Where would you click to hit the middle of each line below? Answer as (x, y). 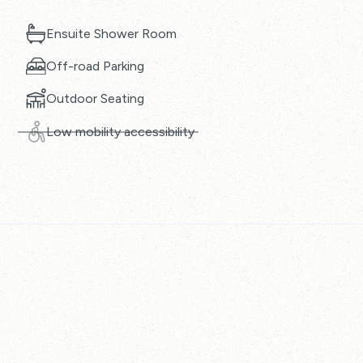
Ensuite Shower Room (111, 34)
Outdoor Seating (95, 98)
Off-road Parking (95, 66)
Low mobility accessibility (120, 132)
